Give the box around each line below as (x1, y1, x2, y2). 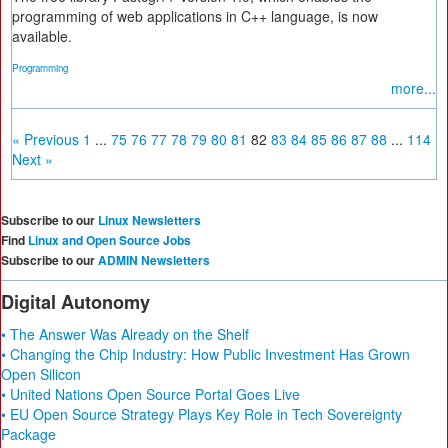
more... (391, 78, 436, 98)
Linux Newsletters (98, 211, 201, 229)
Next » (12, 149, 53, 169)
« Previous (12, 129, 79, 149)
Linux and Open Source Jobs (28, 231, 191, 249)
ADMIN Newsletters (98, 251, 210, 269)
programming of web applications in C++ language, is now (12, 6, 378, 26)
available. (12, 26, 72, 46)
